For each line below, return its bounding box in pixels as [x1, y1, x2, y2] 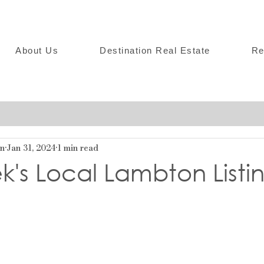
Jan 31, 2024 [6, 141, 55, 154]
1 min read [57, 141, 98, 154]
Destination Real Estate [100, 45, 210, 55]
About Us [15, 45, 58, 55]
